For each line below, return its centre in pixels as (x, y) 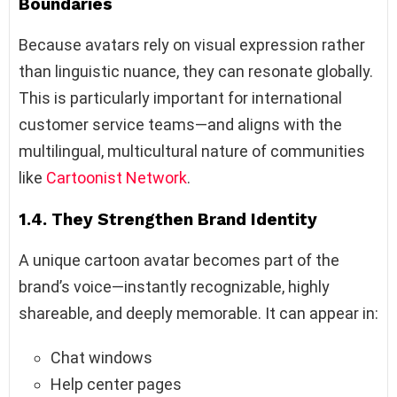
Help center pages (116, 385)
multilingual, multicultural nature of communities (192, 152)
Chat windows (101, 358)
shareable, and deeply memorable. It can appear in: (198, 314)
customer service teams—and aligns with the (180, 125)
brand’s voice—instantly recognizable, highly (174, 287)
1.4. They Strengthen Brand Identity (168, 220)
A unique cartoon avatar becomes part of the (179, 261)
